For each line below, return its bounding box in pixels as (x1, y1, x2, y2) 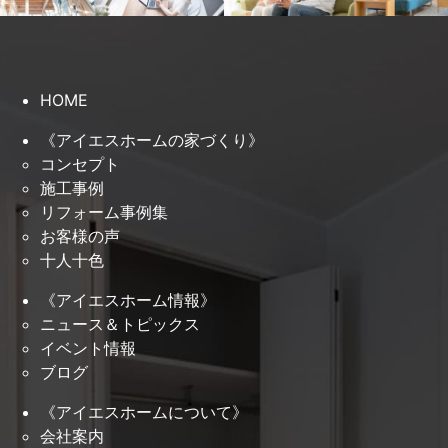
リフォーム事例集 (40, 202, 168, 223)
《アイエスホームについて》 (40, 402, 248, 423)
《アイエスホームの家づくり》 (40, 130, 264, 151)
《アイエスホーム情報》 (40, 290, 216, 311)
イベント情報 (40, 338, 136, 359)
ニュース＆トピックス (40, 314, 200, 335)
